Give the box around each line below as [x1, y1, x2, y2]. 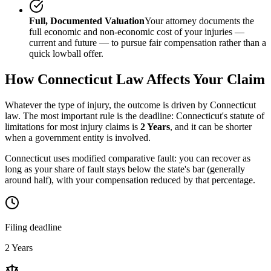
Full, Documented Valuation [29, 15, 145, 26]
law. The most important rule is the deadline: [5, 110, 176, 121]
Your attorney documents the [145, 15, 254, 26]
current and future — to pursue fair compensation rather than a [29, 37, 266, 48]
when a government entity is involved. [5, 132, 151, 143]
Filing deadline [5, 221, 62, 232]
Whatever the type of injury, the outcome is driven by [5, 99, 210, 110]
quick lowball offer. [29, 48, 103, 59]
